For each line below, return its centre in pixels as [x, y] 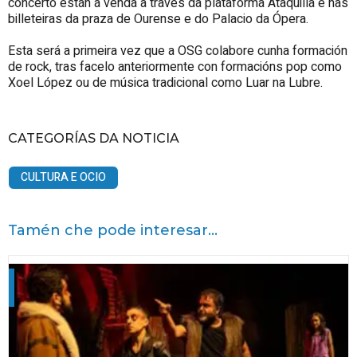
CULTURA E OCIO [63, 178]
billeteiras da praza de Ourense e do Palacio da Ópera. [158, 20]
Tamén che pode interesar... [113, 231]
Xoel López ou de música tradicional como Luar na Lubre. [165, 83]
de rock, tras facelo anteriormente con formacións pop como [175, 67]
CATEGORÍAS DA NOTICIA [94, 139]
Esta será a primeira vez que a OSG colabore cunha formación [178, 51]
